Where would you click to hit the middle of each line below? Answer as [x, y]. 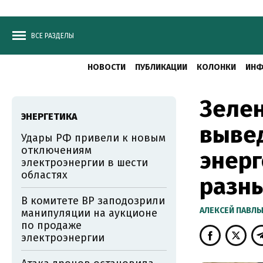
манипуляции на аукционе [89, 213]
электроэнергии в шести [85, 163]
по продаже [51, 225]
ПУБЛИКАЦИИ [161, 67]
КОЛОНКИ [216, 67]
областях [44, 175]
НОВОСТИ [107, 67]
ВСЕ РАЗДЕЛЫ [53, 36]
